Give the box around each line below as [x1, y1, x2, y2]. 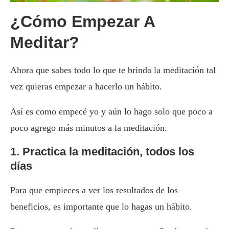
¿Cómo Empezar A [10, 12, 155, 31]
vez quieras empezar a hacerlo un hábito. [10, 81, 162, 92]
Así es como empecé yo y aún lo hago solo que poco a [10, 106, 213, 117]
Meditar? [10, 33, 79, 52]
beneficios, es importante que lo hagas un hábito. [10, 201, 192, 212]
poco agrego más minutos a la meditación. [10, 123, 167, 133]
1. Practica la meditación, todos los [10, 145, 194, 158]
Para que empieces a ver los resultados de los [10, 185, 178, 196]
